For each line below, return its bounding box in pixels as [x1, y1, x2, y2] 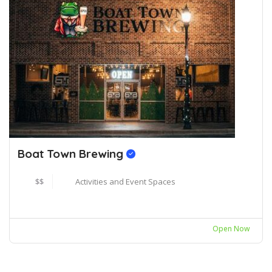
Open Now [212, 223, 250, 234]
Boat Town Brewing [18, 146, 126, 161]
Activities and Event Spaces [75, 175, 175, 187]
